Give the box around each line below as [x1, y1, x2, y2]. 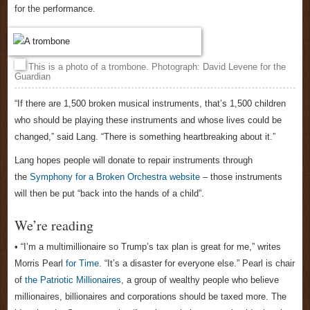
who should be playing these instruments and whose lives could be [15, 115, 282, 126]
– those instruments [200, 172, 282, 183]
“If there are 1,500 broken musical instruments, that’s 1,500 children [15, 98, 286, 109]
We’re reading [15, 216, 93, 235]
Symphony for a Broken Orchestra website [30, 172, 200, 183]
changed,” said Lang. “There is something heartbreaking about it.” [15, 131, 275, 143]
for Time [66, 258, 99, 269]
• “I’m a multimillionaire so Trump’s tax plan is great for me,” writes [15, 241, 281, 253]
